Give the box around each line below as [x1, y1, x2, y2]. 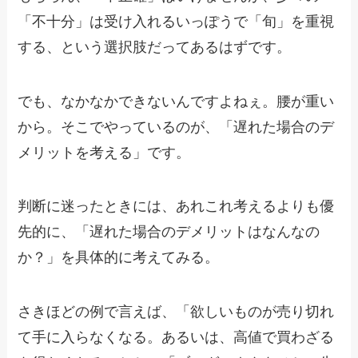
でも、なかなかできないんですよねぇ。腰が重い [18, 93, 335, 109]
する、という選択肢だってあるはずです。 [18, 38, 292, 55]
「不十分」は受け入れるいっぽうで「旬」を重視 [18, 13, 335, 30]
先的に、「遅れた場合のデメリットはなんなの [18, 224, 320, 241]
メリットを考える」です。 [18, 144, 191, 161]
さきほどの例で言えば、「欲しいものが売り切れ [18, 304, 335, 320]
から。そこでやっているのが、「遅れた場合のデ [18, 118, 335, 135]
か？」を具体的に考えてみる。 [18, 249, 220, 266]
